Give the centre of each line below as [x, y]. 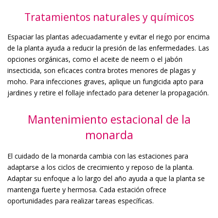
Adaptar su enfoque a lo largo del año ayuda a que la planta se [106, 179]
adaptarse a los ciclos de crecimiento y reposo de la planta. [100, 167]
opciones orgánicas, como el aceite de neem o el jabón [95, 59]
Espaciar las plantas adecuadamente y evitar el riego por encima [109, 37]
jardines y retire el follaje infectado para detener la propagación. [108, 93]
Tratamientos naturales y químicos [109, 17]
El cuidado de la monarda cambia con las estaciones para [98, 156]
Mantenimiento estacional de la [109, 119]
